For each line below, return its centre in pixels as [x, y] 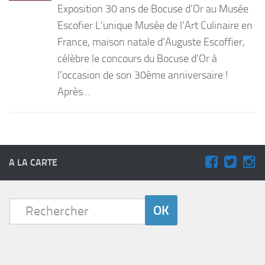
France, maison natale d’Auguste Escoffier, [151, 42]
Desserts [47, 101]
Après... [74, 91]
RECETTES [31, 41]
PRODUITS [32, 19]
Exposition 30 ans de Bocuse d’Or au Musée [153, 9]
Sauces [44, 120]
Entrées [45, 62]
